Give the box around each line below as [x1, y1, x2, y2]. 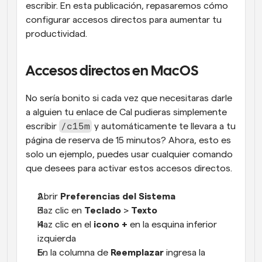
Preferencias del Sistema [60, 192, 175, 201]
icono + [94, 220, 127, 229]
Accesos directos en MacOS [26, 65, 198, 78]
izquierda [37, 234, 76, 243]
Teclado [84, 206, 121, 215]
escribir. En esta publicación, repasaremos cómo [26, 1, 228, 11]
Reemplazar [111, 248, 164, 257]
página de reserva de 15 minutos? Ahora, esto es [26, 136, 231, 145]
